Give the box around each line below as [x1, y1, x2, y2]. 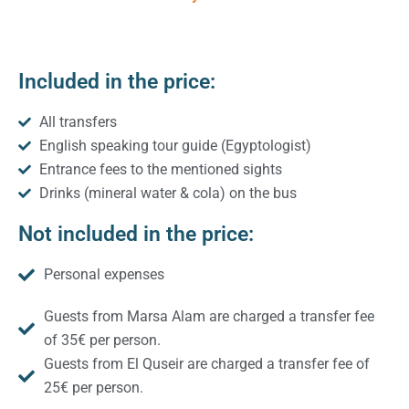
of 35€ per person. [43, 330, 161, 349]
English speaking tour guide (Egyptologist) [38, 136, 311, 154]
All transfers [38, 112, 117, 131]
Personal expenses [43, 265, 164, 283]
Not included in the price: [18, 221, 254, 246]
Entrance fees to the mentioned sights [38, 160, 282, 178]
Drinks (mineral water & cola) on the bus [38, 184, 297, 202]
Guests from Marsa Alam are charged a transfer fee [43, 307, 374, 325]
